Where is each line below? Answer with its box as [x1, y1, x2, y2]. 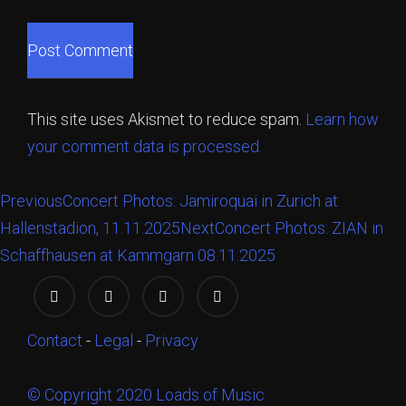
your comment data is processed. [27, 137, 262, 157]
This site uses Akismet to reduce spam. [27, 110, 305, 130]
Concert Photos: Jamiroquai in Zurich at [63, 191, 338, 211]
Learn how [305, 110, 379, 130]
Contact [27, 331, 82, 351]
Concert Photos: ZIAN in [215, 218, 383, 238]
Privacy [145, 331, 198, 351]
